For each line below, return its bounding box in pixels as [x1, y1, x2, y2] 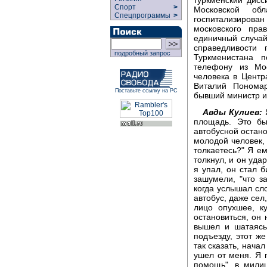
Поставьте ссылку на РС [114, 88, 178, 94]
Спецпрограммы [111, 11, 172, 20]
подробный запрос [111, 49, 170, 57]
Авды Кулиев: [203, 107, 263, 117]
